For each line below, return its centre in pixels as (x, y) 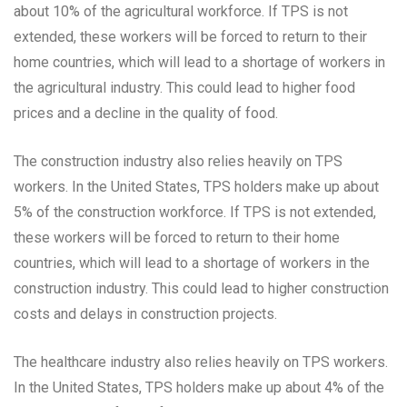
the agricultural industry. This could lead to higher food (184, 88)
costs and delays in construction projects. (145, 314)
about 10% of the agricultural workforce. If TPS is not (181, 12)
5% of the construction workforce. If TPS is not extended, (195, 213)
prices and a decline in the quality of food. (146, 114)
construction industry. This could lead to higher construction (201, 289)
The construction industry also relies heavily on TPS (178, 162)
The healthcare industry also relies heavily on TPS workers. (201, 362)
